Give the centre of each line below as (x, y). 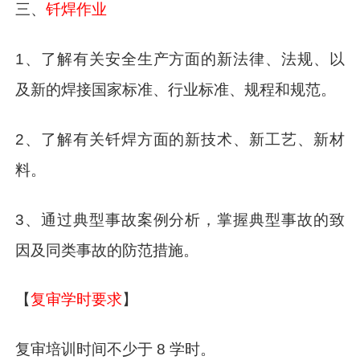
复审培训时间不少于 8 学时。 (116, 350)
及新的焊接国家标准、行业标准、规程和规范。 (176, 89)
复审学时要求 (77, 300)
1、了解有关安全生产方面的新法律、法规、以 (180, 59)
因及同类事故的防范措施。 (107, 250)
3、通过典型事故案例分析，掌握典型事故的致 (180, 219)
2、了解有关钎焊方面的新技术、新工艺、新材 (180, 139)
